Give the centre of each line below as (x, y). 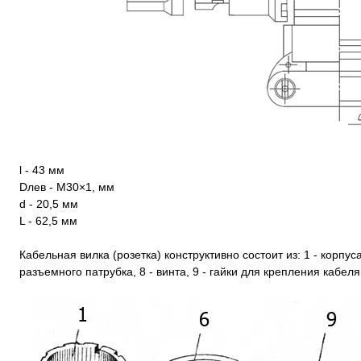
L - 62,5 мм (48, 221)
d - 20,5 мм (49, 204)
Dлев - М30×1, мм (67, 187)
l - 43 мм (42, 170)
